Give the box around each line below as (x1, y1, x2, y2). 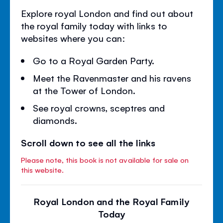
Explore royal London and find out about (21, 6, 193, 19)
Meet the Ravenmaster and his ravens (33, 71, 191, 84)
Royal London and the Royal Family (33, 195, 190, 207)
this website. (21, 164, 64, 174)
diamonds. (33, 113, 78, 126)
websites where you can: (21, 31, 126, 44)
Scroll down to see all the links (21, 136, 156, 148)
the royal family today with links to (21, 19, 167, 31)
